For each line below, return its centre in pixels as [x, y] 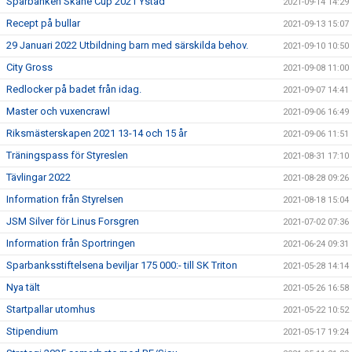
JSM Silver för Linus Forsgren [73, 221]
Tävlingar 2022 [38, 177]
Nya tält [23, 287]
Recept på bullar [43, 23]
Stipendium [32, 331]
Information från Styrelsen [65, 199]
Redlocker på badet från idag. [74, 89]
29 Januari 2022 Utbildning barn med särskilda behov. [127, 45]
